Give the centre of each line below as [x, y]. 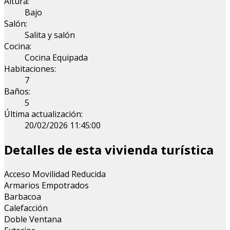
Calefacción [26, 208]
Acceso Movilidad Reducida [55, 174]
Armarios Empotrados [46, 186]
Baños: [17, 92]
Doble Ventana [33, 219]
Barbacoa [23, 197]
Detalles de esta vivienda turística [109, 150]
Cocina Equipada [56, 58]
